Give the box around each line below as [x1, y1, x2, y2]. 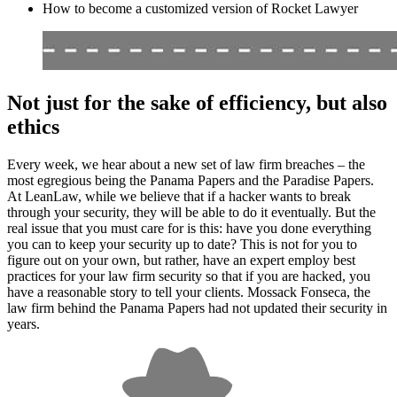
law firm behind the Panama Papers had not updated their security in [7, 300, 387, 315]
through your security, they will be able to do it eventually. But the [7, 204, 376, 220]
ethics [7, 114, 59, 138]
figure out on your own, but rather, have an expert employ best [7, 252, 355, 268]
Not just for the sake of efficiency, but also [7, 90, 387, 114]
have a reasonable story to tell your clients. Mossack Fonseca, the [7, 284, 370, 300]
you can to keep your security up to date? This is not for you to [7, 236, 357, 252]
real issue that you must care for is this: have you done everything [7, 220, 371, 236]
